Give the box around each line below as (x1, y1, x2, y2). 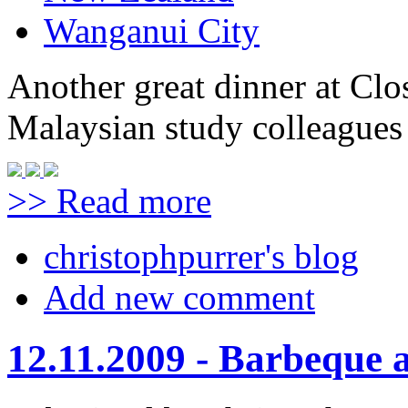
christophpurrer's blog (44, 237, 359, 277)
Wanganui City (44, 11, 260, 51)
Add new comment (44, 278, 315, 318)
